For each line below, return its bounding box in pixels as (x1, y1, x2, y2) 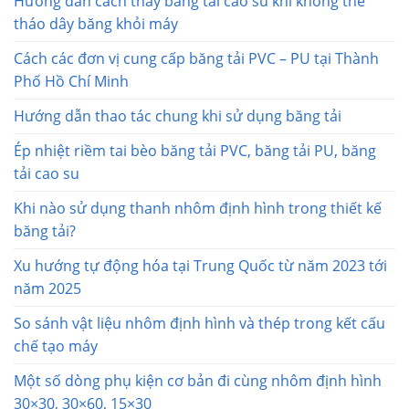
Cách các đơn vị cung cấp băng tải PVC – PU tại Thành (14, 47, 379, 68)
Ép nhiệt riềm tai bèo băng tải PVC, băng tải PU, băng (14, 140, 376, 161)
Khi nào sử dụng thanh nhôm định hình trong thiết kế (14, 197, 382, 218)
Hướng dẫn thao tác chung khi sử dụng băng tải (14, 105, 341, 126)
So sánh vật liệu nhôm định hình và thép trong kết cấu (14, 312, 385, 333)
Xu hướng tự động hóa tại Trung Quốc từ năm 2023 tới (14, 255, 387, 276)
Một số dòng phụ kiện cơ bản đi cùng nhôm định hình (14, 370, 382, 391)
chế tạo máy (14, 335, 98, 356)
